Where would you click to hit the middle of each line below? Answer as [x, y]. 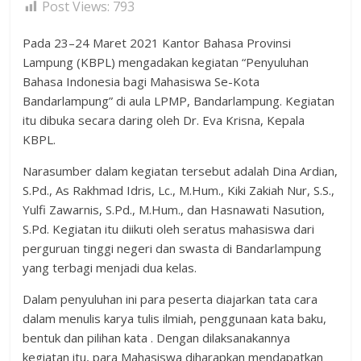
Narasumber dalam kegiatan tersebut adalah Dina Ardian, [180, 171]
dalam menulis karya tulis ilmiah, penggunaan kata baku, [175, 318]
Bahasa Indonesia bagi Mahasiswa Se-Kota [141, 81]
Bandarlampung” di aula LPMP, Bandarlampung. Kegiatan [179, 101]
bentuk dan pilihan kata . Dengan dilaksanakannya [157, 338]
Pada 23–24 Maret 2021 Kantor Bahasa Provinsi [157, 43]
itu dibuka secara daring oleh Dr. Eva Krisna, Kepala [164, 120]
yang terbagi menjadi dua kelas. [110, 268]
